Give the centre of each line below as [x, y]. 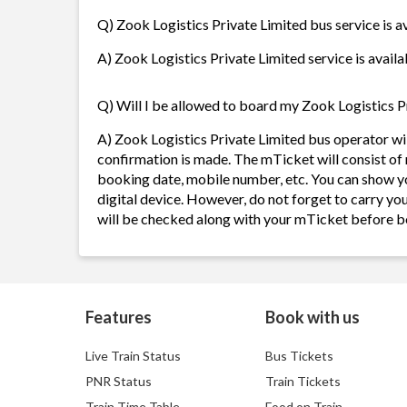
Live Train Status [133, 356]
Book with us [312, 317]
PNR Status [119, 381]
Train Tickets [303, 381]
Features [119, 317]
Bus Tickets [299, 356]
